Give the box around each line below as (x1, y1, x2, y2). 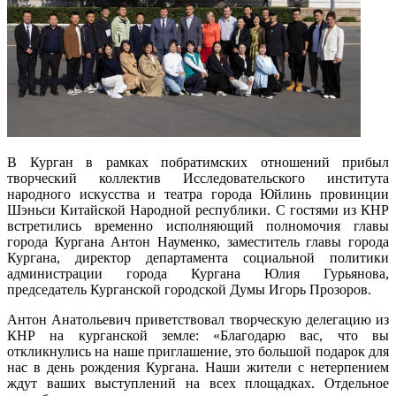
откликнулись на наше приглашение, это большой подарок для (7, 344, 389, 360)
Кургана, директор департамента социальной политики (7, 250, 389, 266)
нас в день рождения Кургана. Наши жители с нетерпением (7, 360, 389, 376)
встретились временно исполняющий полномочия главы (7, 218, 389, 234)
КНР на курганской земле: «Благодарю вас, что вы (7, 328, 389, 344)
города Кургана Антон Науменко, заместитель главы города (7, 234, 389, 250)
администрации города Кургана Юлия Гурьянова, (7, 266, 389, 282)
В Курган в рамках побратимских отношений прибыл (7, 155, 389, 171)
